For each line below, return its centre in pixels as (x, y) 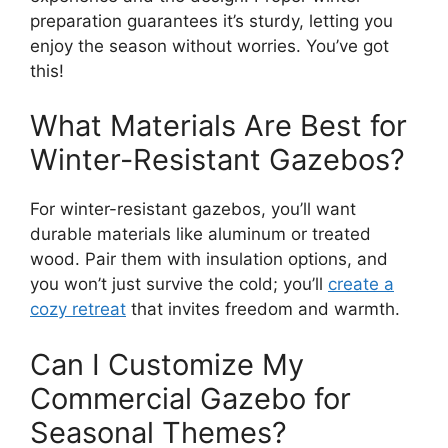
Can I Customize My (167, 364)
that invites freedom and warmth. (263, 309)
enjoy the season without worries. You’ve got (209, 45)
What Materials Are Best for (218, 126)
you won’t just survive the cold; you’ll (179, 284)
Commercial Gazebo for (190, 398)
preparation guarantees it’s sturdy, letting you (211, 20)
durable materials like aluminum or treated (200, 234)
